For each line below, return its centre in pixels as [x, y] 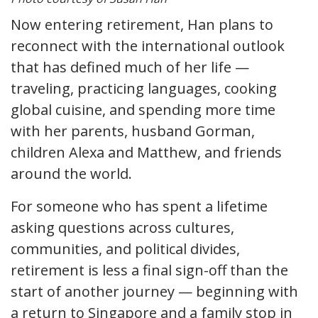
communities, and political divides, [125, 248]
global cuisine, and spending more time [143, 109]
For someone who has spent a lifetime [139, 206]
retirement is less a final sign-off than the [149, 270]
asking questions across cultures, [122, 227]
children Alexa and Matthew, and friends [146, 152]
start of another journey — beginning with [154, 291]
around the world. [75, 173]
